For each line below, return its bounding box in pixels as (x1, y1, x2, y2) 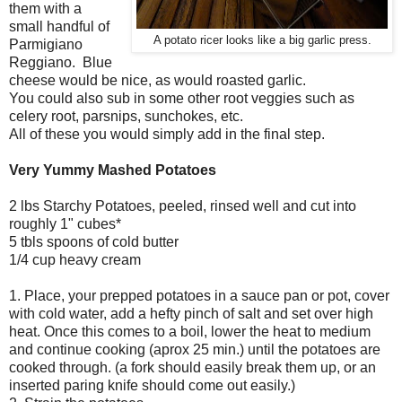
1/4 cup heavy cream (9, 252, 141, 268)
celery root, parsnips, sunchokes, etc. (9, 109, 243, 125)
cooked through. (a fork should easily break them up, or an (9, 360, 376, 376)
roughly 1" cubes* (9, 216, 121, 232)
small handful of (9, 19, 109, 35)
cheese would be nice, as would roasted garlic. (9, 73, 306, 89)
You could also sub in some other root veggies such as (9, 91, 354, 107)
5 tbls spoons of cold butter (9, 234, 179, 250)
